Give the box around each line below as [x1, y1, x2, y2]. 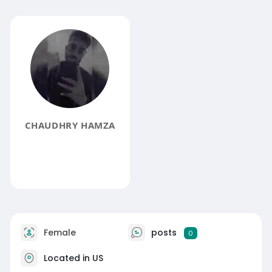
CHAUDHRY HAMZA [24, 118, 116, 131]
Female [41, 226, 76, 239]
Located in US [43, 251, 103, 264]
